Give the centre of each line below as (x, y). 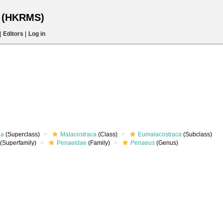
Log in (37, 34)
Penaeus (143, 143)
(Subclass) (197, 134)
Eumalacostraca (160, 134)
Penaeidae (72, 143)
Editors (13, 34)
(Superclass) (22, 134)
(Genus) (167, 143)
